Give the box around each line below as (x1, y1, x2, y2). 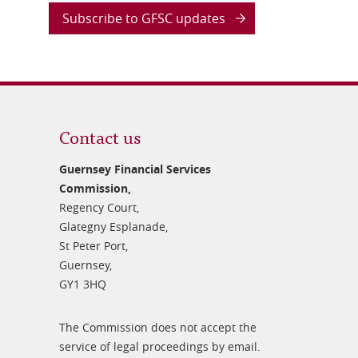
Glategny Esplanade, (58, 219, 168, 234)
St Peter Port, (58, 238, 128, 253)
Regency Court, (58, 200, 139, 215)
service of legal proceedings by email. (58, 339, 261, 354)
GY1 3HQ (58, 276, 106, 292)
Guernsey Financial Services (58, 161, 211, 177)
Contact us (58, 122, 141, 150)
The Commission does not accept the (58, 320, 257, 335)
